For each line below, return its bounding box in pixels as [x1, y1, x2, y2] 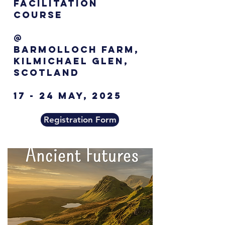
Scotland [14, 67, 79, 79]
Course [14, 9, 63, 21]
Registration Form [43, 115, 117, 125]
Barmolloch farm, [14, 44, 139, 56]
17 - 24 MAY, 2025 [14, 90, 122, 102]
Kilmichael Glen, [14, 55, 129, 67]
